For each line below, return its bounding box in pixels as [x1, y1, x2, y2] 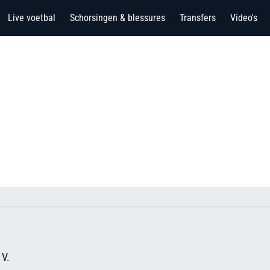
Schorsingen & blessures [70, 12, 165, 24]
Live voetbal [8, 12, 55, 24]
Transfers [180, 12, 216, 24]
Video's [230, 12, 257, 24]
